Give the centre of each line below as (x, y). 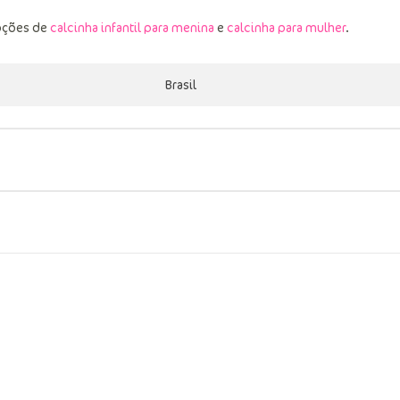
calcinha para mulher (286, 28)
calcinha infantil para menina (132, 28)
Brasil (181, 85)
